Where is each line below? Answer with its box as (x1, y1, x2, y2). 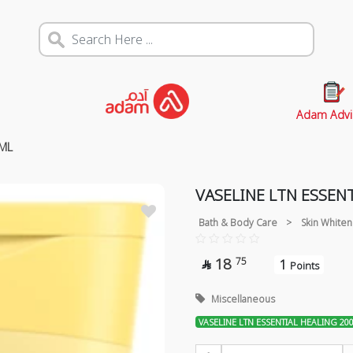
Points (289, 258, 319, 273)
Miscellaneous (210, 292, 275, 306)
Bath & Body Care (198, 216, 277, 229)
